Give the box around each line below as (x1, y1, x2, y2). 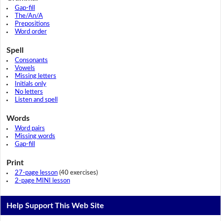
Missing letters (14, 73, 56, 79)
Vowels (14, 65, 35, 72)
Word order (14, 28, 47, 35)
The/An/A (14, 12, 43, 19)
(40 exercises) (57, 169, 98, 176)
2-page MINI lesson (14, 177, 70, 184)
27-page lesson (14, 169, 58, 176)
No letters (14, 88, 43, 95)
